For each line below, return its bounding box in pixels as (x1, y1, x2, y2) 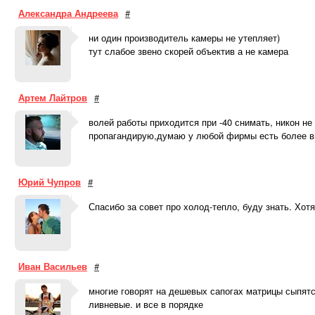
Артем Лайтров (18, 91, 87, 104)
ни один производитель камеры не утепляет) (89, 31, 280, 44)
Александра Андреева (18, 6, 118, 20)
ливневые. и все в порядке (89, 297, 203, 311)
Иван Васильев (18, 259, 87, 273)
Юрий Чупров (18, 175, 81, 188)
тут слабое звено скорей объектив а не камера (89, 44, 288, 58)
